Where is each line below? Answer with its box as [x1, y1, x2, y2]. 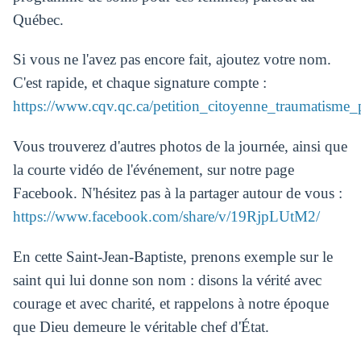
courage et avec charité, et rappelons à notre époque [12, 294, 329, 312]
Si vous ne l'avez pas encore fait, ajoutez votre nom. [12, 51, 331, 68]
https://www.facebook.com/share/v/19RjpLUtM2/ [12, 208, 320, 226]
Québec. [12, 10, 64, 28]
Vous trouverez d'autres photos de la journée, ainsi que [12, 138, 347, 156]
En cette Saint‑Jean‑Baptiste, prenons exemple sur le [12, 247, 333, 265]
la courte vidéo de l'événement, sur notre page [12, 161, 294, 179]
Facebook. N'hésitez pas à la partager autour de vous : [12, 185, 342, 202]
